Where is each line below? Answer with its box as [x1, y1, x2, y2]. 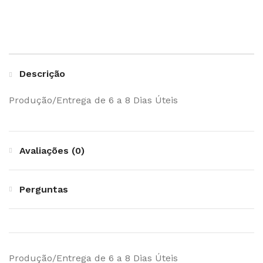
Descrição [19, 68, 65, 80]
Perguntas [19, 184, 68, 195]
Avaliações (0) [19, 145, 85, 157]
